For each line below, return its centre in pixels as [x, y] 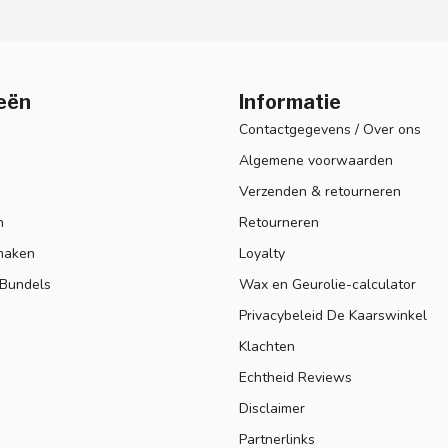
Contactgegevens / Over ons [330, 129]
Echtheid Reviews [295, 377]
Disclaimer [272, 408]
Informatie [290, 101]
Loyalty [262, 253]
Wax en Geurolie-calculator [327, 284]
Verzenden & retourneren [320, 191]
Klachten [267, 346]
